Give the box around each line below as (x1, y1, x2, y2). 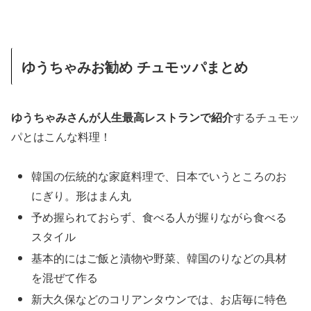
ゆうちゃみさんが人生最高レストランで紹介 (11, 108, 233, 125)
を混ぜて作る (31, 269, 99, 285)
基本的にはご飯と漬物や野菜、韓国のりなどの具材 (31, 249, 287, 266)
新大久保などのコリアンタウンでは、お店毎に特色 (31, 291, 287, 308)
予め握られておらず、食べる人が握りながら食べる (31, 208, 287, 225)
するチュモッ (233, 108, 300, 125)
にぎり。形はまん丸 (31, 187, 132, 203)
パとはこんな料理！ (11, 128, 111, 144)
